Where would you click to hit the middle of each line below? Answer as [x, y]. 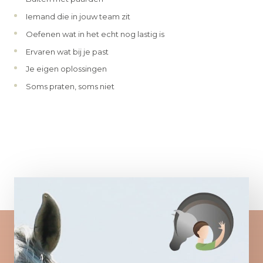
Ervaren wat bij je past [68, 51]
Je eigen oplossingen [67, 69]
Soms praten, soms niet [70, 87]
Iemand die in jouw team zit [78, 16]
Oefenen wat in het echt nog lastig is [95, 34]
